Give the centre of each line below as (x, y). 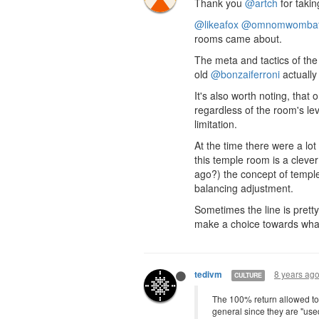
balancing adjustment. (244, 188)
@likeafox (216, 24)
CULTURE (248, 275)
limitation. (216, 124)
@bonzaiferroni (245, 74)
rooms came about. (238, 38)
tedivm (208, 274)
